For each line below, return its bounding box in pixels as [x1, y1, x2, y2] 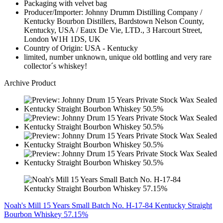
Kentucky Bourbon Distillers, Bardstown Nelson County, [24, 16, 204, 25]
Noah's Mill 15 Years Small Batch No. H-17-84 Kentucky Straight [4, 201, 212, 210]
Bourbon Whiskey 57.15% [4, 210, 88, 219]
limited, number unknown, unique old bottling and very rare [24, 52, 212, 61]
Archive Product [4, 78, 56, 87]
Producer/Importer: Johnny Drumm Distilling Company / [24, 7, 202, 16]
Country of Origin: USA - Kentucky [24, 43, 138, 52]
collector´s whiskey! [24, 61, 87, 70]
